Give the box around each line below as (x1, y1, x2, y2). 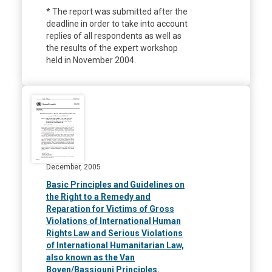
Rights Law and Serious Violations (46, 228, 183, 238)
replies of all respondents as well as (46, 31, 182, 41)
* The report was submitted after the (46, 7, 188, 17)
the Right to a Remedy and (46, 191, 151, 202)
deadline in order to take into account (46, 19, 188, 29)
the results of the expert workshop (46, 43, 178, 53)
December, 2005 (46, 162, 101, 171)
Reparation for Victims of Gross (46, 203, 174, 214)
